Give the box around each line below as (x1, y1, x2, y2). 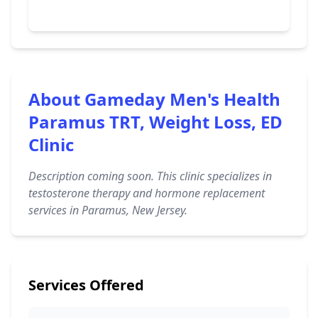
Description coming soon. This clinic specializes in (28, 168, 272, 184)
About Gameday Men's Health (28, 87, 280, 111)
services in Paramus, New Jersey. (28, 202, 187, 218)
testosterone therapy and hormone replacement (28, 185, 265, 201)
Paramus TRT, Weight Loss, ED (28, 110, 283, 133)
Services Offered (28, 275, 144, 295)
